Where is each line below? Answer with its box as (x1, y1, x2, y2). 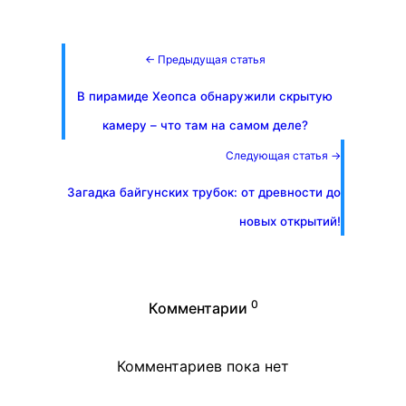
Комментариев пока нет (117, 357, 289, 375)
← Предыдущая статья (144, 53, 266, 66)
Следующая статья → (226, 149, 341, 162)
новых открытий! (239, 214, 341, 228)
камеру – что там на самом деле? (101, 118, 308, 132)
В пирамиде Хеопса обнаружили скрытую (77, 89, 333, 103)
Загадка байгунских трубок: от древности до (67, 185, 341, 199)
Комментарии (148, 299, 247, 317)
